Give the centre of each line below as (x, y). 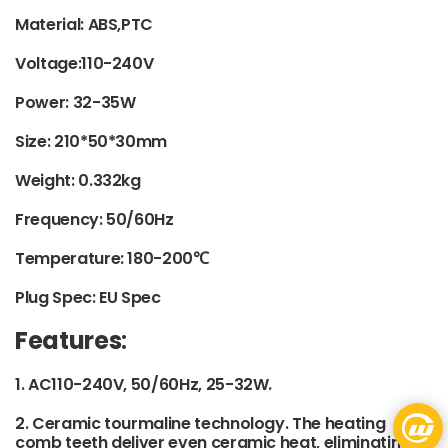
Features (68, 340)
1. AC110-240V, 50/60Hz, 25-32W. (144, 384)
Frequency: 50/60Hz (94, 219)
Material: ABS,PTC (84, 24)
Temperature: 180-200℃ (112, 258)
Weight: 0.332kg (78, 180)
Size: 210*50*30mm (91, 141)
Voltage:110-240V (84, 63)
